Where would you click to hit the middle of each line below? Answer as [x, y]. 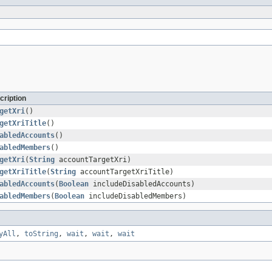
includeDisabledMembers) [135, 196]
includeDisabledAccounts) [142, 184]
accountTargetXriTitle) [125, 172]
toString [41, 234]
